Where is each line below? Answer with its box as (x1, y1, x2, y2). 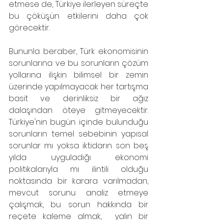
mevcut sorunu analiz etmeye (9, 187, 148, 198)
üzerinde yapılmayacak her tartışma (9, 81, 148, 92)
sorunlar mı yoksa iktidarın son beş (9, 140, 148, 151)
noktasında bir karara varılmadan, (9, 175, 148, 187)
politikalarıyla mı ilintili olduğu (9, 164, 148, 175)
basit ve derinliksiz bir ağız (9, 93, 148, 104)
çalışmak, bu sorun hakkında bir (9, 199, 148, 210)
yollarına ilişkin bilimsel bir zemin (9, 69, 148, 81)
